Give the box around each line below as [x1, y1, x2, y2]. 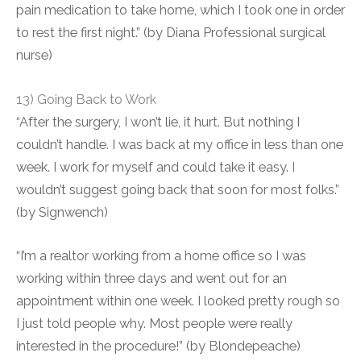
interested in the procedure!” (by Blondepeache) [16, 338, 301, 354]
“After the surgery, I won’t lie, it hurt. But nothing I [16, 114, 300, 130]
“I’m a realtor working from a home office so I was [16, 247, 306, 263]
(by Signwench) [16, 204, 108, 220]
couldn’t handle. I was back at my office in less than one [16, 136, 343, 152]
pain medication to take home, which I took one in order [16, 2, 345, 19]
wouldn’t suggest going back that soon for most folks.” [16, 181, 339, 197]
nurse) [16, 48, 52, 64]
